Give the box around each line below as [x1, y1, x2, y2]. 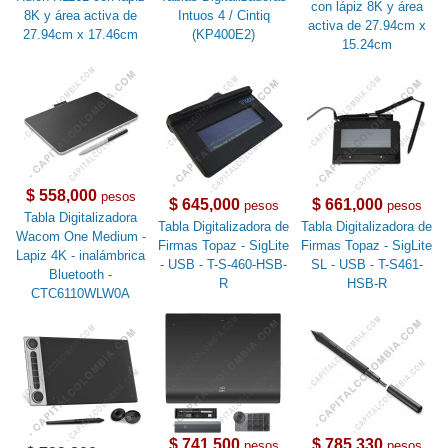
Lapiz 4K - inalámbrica [16, 248, 146, 264]
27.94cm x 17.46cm [23, 27, 139, 43]
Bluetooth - [49, 267, 113, 283]
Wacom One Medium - [15, 229, 146, 245]
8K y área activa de [24, 8, 138, 24]
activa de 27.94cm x [307, 18, 426, 34]
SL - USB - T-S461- [310, 257, 423, 273]
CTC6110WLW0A [31, 286, 131, 302]
